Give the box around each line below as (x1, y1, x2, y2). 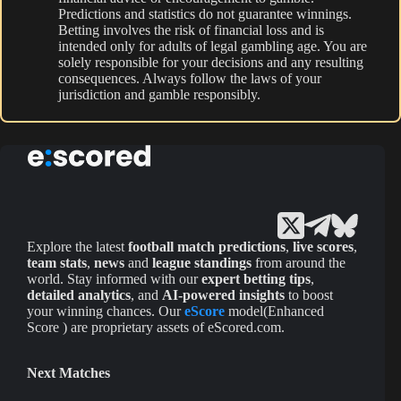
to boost (285, 287, 333, 303)
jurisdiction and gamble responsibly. (58, 87, 260, 103)
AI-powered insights (162, 287, 285, 303)
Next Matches (27, 364, 110, 380)
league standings (152, 255, 252, 271)
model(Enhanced (228, 303, 324, 320)
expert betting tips (201, 271, 311, 287)
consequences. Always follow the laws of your (58, 71, 321, 87)
